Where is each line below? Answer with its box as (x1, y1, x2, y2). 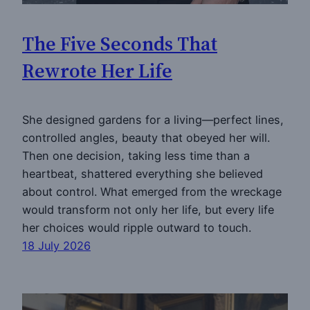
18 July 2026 (22, 238, 91, 253)
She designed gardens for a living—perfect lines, (22, 112, 284, 127)
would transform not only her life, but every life (22, 202, 274, 217)
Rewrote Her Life (22, 57, 172, 84)
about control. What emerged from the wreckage (22, 184, 282, 199)
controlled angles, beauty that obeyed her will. (22, 130, 270, 145)
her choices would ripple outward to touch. (22, 220, 251, 235)
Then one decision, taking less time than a (22, 148, 250, 163)
